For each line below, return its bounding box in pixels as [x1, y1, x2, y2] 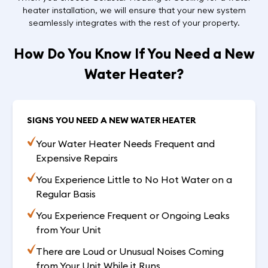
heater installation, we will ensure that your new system [22, 4, 246, 16]
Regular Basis [35, 188, 96, 200]
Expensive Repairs [35, 152, 118, 165]
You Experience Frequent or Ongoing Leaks [35, 209, 230, 222]
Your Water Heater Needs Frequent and [35, 138, 215, 150]
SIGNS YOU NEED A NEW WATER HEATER [27, 115, 196, 126]
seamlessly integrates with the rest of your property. [28, 17, 240, 28]
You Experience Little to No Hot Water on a [35, 173, 232, 186]
